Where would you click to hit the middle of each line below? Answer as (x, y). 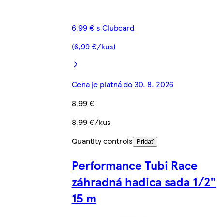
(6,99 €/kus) (93, 46)
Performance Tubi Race (134, 164)
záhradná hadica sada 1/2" (144, 181)
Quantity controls (102, 140)
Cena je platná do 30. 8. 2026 (122, 84)
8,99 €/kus (91, 122)
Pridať (145, 141)
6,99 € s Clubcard (103, 27)
